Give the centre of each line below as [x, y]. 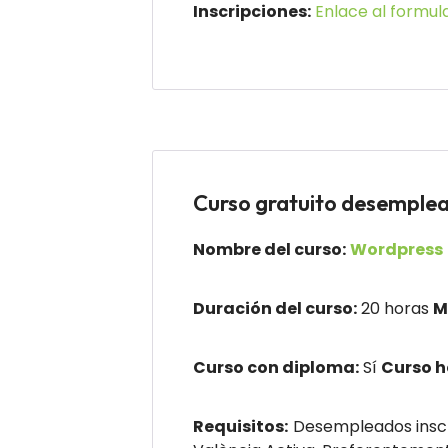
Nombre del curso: [269, 249]
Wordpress [396, 249]
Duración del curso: [275, 308]
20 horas [395, 308]
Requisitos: [240, 426]
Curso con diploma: [276, 367]
